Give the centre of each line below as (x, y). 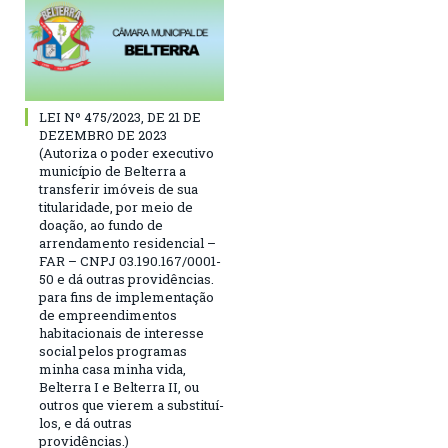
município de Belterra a (112, 171)
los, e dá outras (85, 423)
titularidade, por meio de (116, 207)
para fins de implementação (126, 297)
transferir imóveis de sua (118, 189)
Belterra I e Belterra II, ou (119, 387)
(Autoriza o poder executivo (126, 153)
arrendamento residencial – (127, 243)
